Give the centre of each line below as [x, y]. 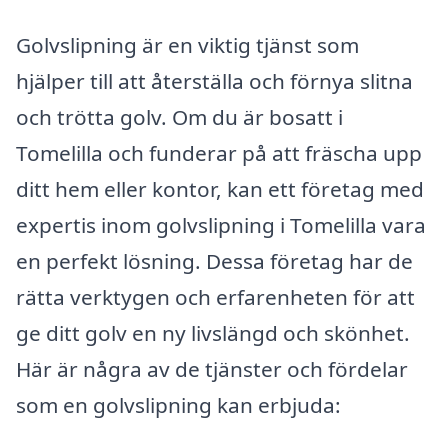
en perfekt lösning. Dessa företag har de [214, 261]
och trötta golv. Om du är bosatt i [179, 117]
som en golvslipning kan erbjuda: [178, 405]
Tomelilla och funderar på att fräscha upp [219, 153]
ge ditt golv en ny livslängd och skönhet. [213, 333]
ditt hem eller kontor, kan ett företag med [220, 189]
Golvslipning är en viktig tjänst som [187, 45]
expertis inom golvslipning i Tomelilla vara [221, 225]
